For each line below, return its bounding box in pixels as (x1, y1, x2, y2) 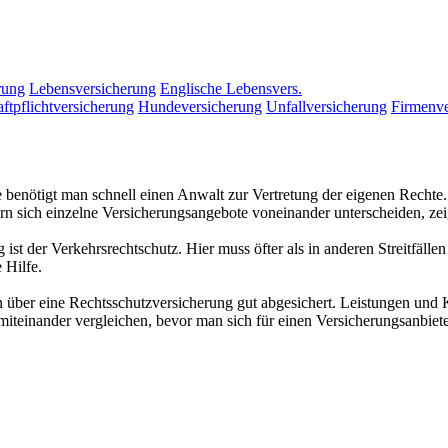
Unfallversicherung (266, 98, 387, 115)
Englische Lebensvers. (160, 80, 302, 97)
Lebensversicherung (29, 80, 156, 97)
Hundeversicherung (138, 98, 262, 115)
